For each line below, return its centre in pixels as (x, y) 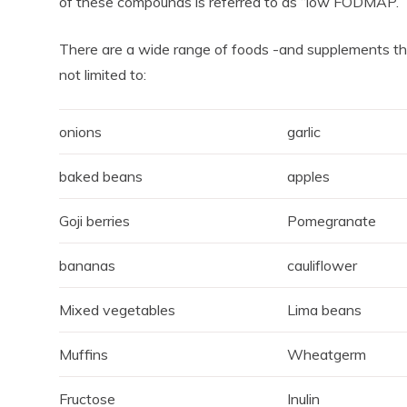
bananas (88, 266)
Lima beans (325, 310)
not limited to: (103, 75)
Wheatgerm (327, 355)
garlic (304, 132)
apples (309, 177)
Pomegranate (332, 221)
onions (81, 132)
